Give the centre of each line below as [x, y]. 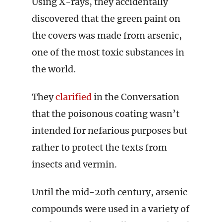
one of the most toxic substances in [108, 52]
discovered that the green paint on [106, 19]
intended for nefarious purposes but [110, 131]
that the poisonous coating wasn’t [106, 114]
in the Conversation [136, 97]
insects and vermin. [74, 164]
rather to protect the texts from [99, 147]
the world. [54, 69]
